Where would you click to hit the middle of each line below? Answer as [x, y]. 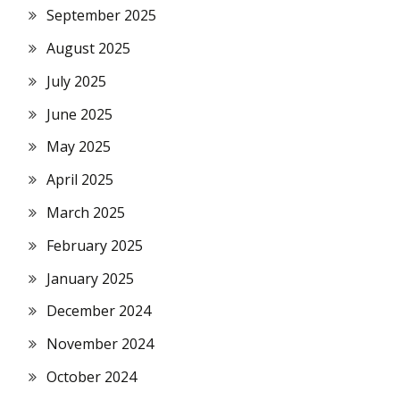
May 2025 [79, 147]
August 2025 [88, 48]
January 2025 [90, 278]
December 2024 [99, 311]
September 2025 [101, 16]
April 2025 [80, 180]
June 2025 [79, 114]
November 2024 [100, 344]
